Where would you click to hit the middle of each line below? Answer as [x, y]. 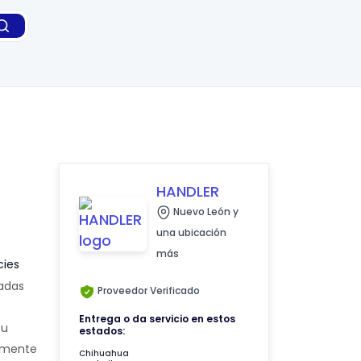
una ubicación [192, 232]
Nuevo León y [205, 212]
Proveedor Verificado [147, 290]
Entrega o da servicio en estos [157, 319]
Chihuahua [104, 353]
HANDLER [188, 191]
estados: [102, 331]
